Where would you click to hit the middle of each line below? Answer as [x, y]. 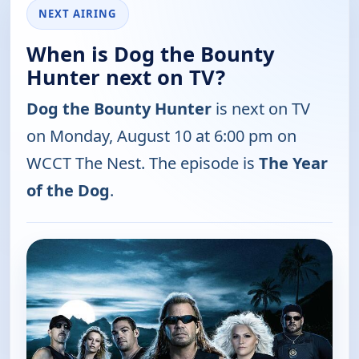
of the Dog [68, 191]
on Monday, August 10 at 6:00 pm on [161, 136]
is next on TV [261, 109]
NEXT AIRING [78, 14]
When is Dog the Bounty [151, 54]
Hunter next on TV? [126, 78]
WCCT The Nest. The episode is [143, 163]
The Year [293, 163]
